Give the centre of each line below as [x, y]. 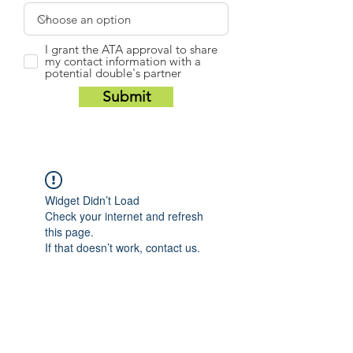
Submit [126, 97]
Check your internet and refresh [124, 216]
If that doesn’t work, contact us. [123, 247]
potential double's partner [113, 73]
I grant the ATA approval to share [131, 49]
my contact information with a [123, 61]
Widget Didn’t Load [92, 200]
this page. [69, 232]
